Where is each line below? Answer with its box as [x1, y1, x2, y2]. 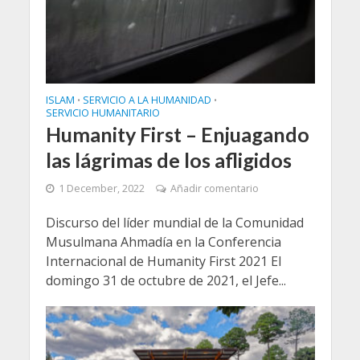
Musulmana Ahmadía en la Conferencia [45, 232, 281, 251]
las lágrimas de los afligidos [45, 147, 292, 172]
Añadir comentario [170, 181, 259, 195]
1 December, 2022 [58, 181, 145, 195]
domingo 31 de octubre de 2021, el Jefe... [45, 271, 286, 289]
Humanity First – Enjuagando [45, 121, 309, 146]
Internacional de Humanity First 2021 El [45, 252, 281, 270]
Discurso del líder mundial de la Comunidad [45, 213, 304, 231]
